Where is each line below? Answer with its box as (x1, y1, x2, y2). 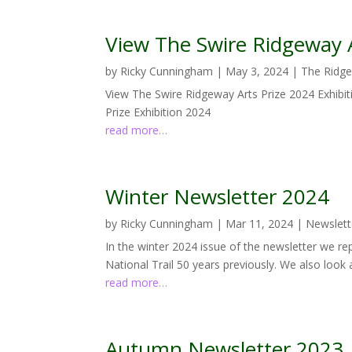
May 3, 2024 (225, 63, 289, 79)
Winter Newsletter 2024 (105, 181, 330, 211)
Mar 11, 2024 (225, 215, 294, 231)
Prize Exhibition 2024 (105, 104, 211, 119)
